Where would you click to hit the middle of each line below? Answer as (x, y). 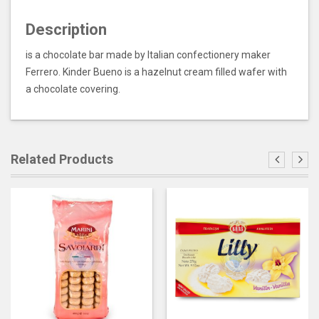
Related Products (62, 159)
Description (66, 30)
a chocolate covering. (73, 89)
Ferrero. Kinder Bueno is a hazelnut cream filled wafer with (156, 72)
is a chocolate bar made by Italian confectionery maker (148, 55)
